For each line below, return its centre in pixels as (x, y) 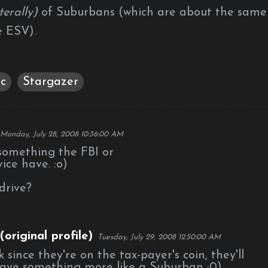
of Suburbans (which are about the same (152, 13)
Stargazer (51, 82)
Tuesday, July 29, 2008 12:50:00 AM (159, 237)
